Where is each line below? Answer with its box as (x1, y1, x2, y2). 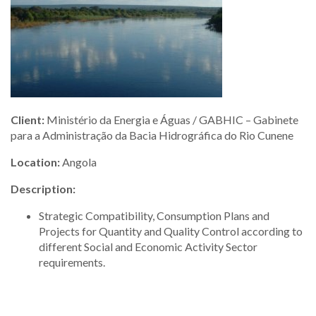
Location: (11, 155, 60, 169)
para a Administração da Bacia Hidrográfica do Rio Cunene (11, 128, 293, 142)
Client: (11, 113, 44, 126)
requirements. (39, 255, 105, 269)
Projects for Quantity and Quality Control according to (39, 224, 303, 238)
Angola (60, 155, 97, 169)
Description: (11, 182, 75, 195)
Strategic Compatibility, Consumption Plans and (39, 209, 269, 222)
